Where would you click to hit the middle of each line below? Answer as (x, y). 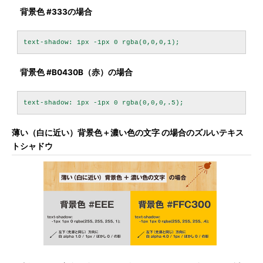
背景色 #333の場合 (56, 12)
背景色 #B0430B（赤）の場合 (76, 72)
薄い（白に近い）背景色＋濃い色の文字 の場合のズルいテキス (128, 133)
